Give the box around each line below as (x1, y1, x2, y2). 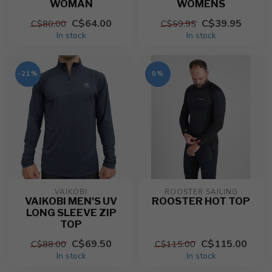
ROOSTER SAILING (164, 187, 238, 197)
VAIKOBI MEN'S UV (25, 195, 117, 207)
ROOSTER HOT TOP (152, 195, 250, 207)
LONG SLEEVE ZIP (25, 206, 117, 219)
